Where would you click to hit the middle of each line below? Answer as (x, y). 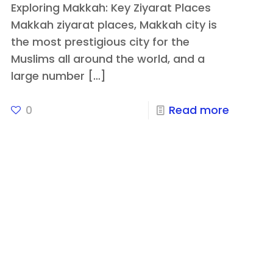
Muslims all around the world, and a (108, 59)
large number (48, 76)
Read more (199, 110)
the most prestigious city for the (100, 42)
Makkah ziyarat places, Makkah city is (114, 25)
